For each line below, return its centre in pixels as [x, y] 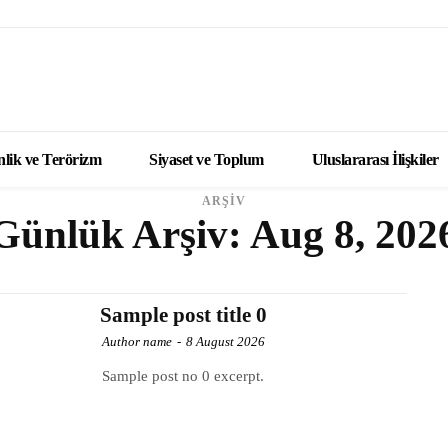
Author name [136, 341]
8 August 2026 [225, 341]
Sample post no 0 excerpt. [183, 376]
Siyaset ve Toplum [206, 159]
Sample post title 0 [183, 315]
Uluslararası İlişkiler [375, 159]
